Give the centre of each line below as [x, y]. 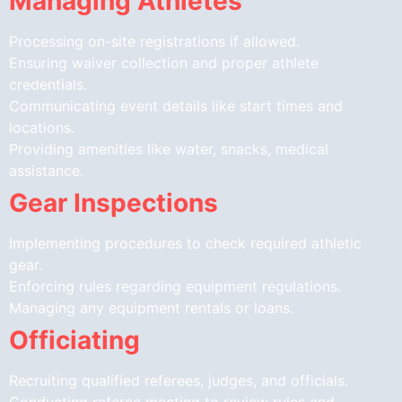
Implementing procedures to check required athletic [185, 243]
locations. [42, 127]
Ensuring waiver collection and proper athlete [164, 62]
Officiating [74, 340]
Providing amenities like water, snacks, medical [169, 149]
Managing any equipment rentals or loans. [151, 307]
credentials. [48, 84]
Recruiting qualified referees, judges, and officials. [179, 380]
